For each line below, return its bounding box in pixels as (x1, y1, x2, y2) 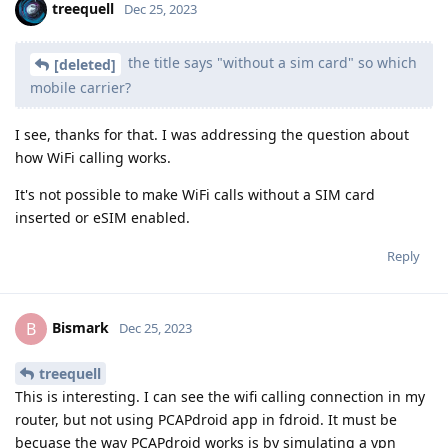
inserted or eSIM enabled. (15, 208, 190, 228)
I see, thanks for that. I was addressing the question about (15, 125, 409, 145)
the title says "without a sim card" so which (124, 53, 417, 73)
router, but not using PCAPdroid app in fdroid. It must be (15, 409, 397, 429)
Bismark (52, 317, 109, 337)
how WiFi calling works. (15, 148, 171, 168)
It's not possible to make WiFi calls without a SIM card (15, 185, 375, 205)
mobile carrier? (30, 78, 131, 98)
